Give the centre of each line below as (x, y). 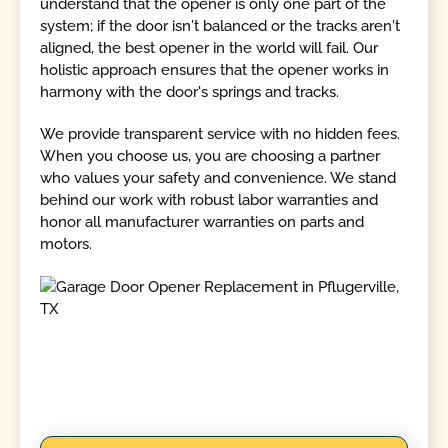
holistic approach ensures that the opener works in (215, 69)
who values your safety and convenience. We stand (218, 178)
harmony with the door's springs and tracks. (190, 91)
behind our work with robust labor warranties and (209, 200)
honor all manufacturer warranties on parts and (202, 222)
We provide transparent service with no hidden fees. (220, 134)
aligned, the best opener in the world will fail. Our (209, 47)
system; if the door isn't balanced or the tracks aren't (220, 25)
